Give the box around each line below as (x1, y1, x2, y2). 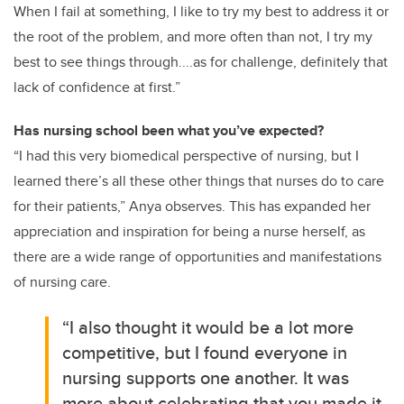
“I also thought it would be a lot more (62, 314, 354, 341)
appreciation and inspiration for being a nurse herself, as (14, 221, 365, 243)
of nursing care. (14, 271, 111, 293)
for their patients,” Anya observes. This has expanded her (14, 196, 371, 217)
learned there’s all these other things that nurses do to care (14, 170, 384, 192)
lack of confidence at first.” (14, 77, 180, 98)
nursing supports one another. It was (62, 364, 350, 391)
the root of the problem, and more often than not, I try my (14, 26, 372, 48)
